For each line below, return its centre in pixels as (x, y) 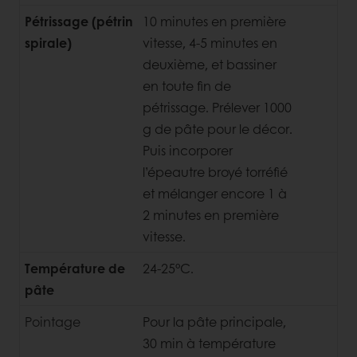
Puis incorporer (188, 150)
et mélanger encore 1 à (215, 193)
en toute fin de (187, 85)
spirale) (48, 42)
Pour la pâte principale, (214, 321)
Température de (75, 268)
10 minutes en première (214, 21)
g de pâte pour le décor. (218, 128)
